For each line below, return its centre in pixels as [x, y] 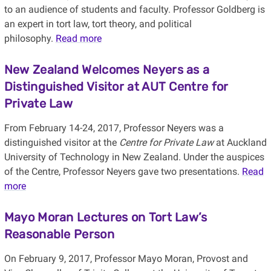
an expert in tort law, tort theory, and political [98, 24]
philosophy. [30, 39]
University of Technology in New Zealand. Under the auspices [134, 157]
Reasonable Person [59, 234]
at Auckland [240, 143]
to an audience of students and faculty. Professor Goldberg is [134, 10]
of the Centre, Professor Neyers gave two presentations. [123, 172]
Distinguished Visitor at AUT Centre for [116, 87]
